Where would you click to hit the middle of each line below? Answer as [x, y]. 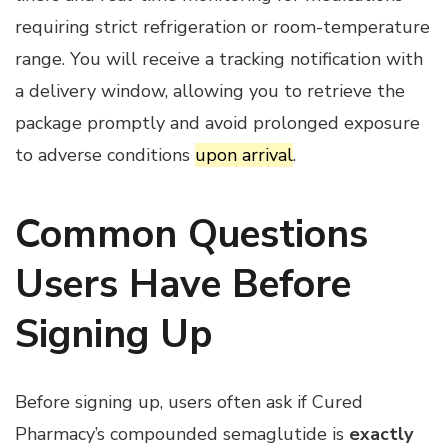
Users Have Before [183, 284]
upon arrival [244, 154]
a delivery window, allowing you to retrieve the [210, 90]
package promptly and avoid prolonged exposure [217, 122]
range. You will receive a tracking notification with [219, 58]
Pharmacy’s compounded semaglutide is [182, 433]
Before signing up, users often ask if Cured [189, 401]
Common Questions [191, 234]
